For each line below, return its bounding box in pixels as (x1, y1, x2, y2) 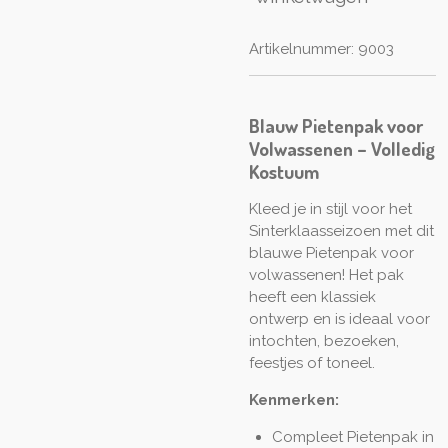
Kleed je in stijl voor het (249, 199, 412, 218)
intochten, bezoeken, (249, 331, 399, 350)
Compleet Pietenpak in (271, 427, 434, 446)
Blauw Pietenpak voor (249, 112, 423, 138)
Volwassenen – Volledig (249, 135, 435, 161)
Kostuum (249, 158, 319, 184)
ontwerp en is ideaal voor (249, 309, 430, 328)
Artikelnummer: (249, 40, 354, 58)
